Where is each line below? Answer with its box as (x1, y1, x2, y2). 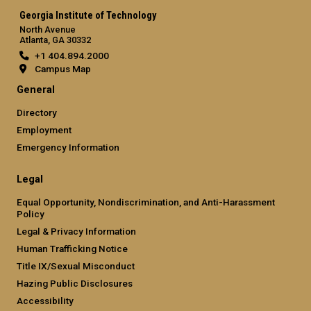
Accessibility (17, 294, 74, 306)
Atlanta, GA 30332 (19, 34, 91, 45)
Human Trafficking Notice (17, 242, 128, 254)
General (17, 83, 55, 96)
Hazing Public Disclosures (17, 277, 133, 289)
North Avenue (19, 24, 76, 35)
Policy (17, 208, 44, 219)
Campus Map (35, 62, 91, 74)
